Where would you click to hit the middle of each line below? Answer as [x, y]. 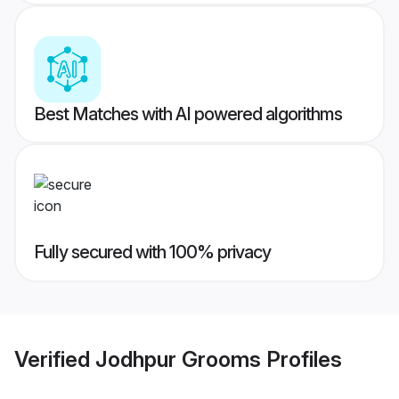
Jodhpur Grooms [178, 359]
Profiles [301, 359]
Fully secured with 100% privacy [152, 252]
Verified [55, 359]
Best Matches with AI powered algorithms [188, 114]
